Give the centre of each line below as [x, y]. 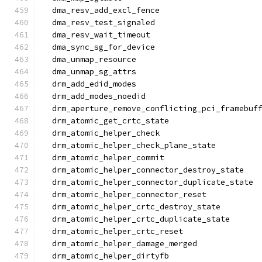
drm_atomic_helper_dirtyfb [106, 256]
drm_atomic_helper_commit [104, 158]
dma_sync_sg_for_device [99, 47]
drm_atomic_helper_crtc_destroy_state [132, 207]
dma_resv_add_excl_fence [101, 10]
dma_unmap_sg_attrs [89, 72]
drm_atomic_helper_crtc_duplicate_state [136, 219]
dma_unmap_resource [89, 59]
